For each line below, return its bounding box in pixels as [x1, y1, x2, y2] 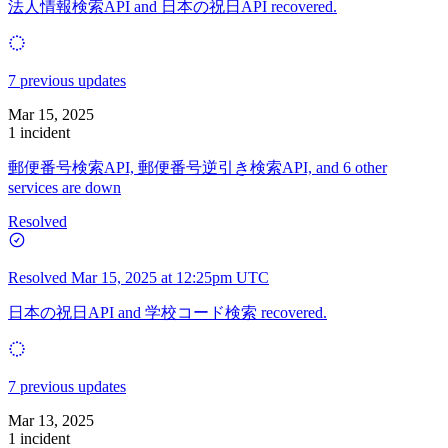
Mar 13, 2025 [8, 411, 94, 429]
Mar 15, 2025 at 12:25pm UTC [71, 268, 269, 286]
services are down [8, 178, 121, 196]
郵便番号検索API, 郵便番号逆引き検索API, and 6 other [8, 158, 387, 176]
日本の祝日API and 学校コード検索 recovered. [8, 303, 327, 321]
